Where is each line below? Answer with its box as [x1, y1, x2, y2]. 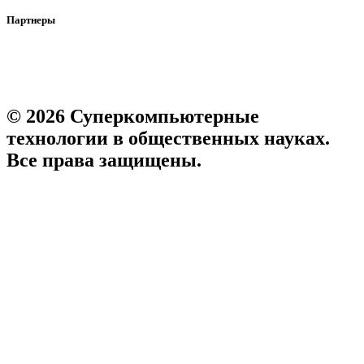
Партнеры [6, 14, 55, 27]
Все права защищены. [6, 149, 201, 171]
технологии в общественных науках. [6, 127, 330, 149]
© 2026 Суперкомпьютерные [6, 105, 259, 127]
